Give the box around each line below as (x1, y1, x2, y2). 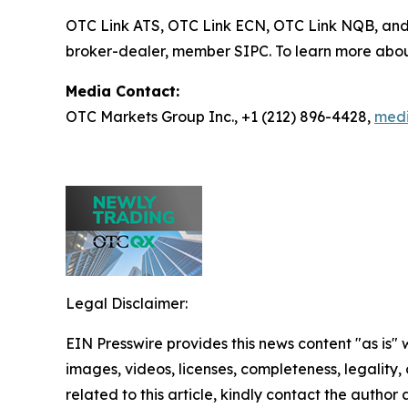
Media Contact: (66, 82, 179, 100)
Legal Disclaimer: (66, 294, 188, 312)
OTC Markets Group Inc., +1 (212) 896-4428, (66, 107, 374, 126)
